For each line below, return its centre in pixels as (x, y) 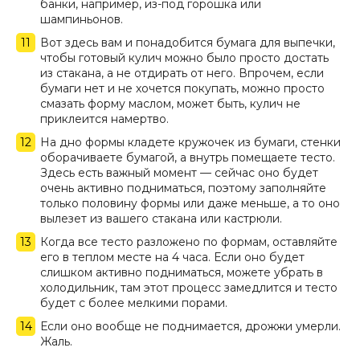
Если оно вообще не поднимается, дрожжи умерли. (190, 327)
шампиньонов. (82, 20)
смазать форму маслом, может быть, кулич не (170, 104)
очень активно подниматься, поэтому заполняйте (183, 188)
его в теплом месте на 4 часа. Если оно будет (172, 258)
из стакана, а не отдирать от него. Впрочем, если (182, 74)
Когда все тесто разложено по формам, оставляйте (189, 242)
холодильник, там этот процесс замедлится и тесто (189, 288)
